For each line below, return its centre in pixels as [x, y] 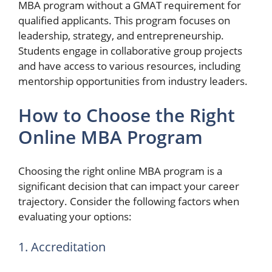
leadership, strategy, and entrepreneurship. [121, 36]
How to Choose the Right [127, 115]
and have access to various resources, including [129, 66]
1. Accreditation [62, 246]
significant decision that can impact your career [129, 186]
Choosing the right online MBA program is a [120, 171]
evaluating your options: [75, 216]
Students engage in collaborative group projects [130, 51]
